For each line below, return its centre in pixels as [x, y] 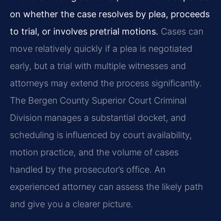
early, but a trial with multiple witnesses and [98, 66]
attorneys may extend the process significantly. [106, 83]
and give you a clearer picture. [72, 204]
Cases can [181, 32]
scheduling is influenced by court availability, [101, 135]
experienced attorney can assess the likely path [107, 187]
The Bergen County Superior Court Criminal [98, 101]
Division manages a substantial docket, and [98, 118]
